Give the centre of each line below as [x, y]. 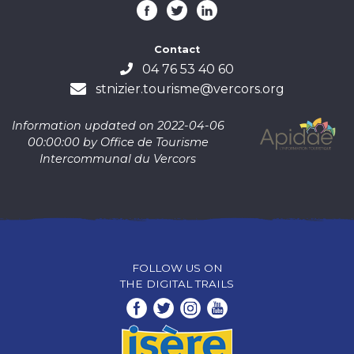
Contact [177, 50]
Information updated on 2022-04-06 [118, 126]
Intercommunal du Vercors [118, 159]
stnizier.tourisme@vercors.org [190, 89]
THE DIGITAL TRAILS [177, 283]
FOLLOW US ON [177, 267]
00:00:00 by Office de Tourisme [118, 143]
